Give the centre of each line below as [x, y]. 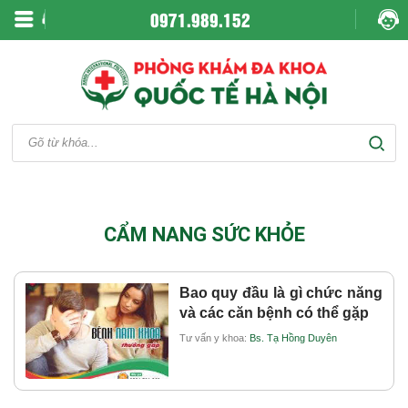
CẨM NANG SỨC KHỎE [204, 234]
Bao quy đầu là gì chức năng [280, 292]
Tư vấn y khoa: [214, 337]
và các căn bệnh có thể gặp [274, 312]
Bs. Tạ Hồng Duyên [293, 337]
